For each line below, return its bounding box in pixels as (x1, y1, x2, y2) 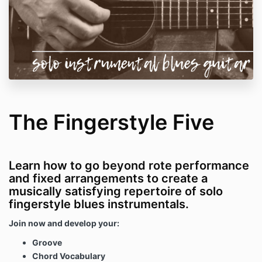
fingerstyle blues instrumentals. (9, 197, 189, 212)
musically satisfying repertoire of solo (9, 184, 223, 199)
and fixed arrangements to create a (9, 171, 208, 186)
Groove (32, 237, 62, 248)
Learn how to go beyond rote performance (9, 158, 249, 173)
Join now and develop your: (9, 218, 119, 229)
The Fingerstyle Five (9, 109, 214, 136)
